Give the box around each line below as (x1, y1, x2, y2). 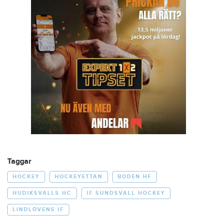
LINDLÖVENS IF (13, 206, 64, 213)
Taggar (7, 157, 31, 167)
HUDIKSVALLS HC (13, 190, 72, 197)
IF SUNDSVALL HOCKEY (87, 190, 165, 197)
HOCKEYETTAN (55, 173, 103, 180)
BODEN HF (118, 173, 152, 180)
